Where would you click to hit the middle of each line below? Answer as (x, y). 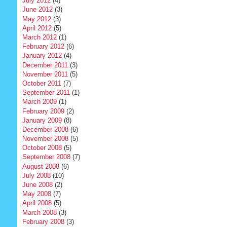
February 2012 (43, 47)
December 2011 (45, 65)
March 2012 (39, 37)
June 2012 (37, 10)
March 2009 (39, 102)
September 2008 (46, 157)
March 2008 (39, 212)
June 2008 (37, 185)
